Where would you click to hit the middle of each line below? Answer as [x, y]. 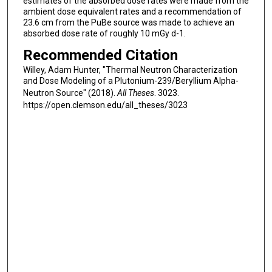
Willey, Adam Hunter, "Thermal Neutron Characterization [130, 70]
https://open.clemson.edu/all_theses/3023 [105, 105]
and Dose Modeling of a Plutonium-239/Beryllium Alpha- [131, 80]
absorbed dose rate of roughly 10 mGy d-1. [104, 34]
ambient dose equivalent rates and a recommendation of [132, 12]
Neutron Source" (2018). [70, 93]
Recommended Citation [100, 55]
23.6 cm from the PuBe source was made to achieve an [128, 23]
